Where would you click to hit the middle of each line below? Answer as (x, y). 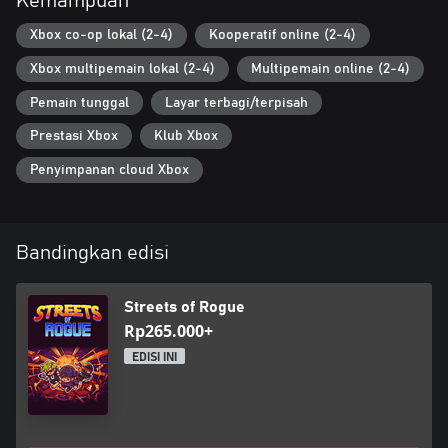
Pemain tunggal (79, 102)
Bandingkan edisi (92, 252)
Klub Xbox (186, 136)
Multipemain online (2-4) (330, 69)
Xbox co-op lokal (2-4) (101, 35)
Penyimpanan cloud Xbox (109, 169)
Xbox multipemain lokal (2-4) (122, 69)
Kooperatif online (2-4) (282, 35)
